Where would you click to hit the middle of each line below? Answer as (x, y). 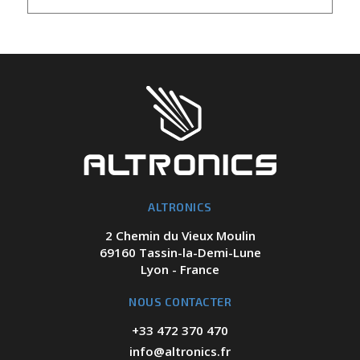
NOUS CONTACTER (180, 301)
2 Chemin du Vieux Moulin (180, 235)
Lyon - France (180, 269)
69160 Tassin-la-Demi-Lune (180, 252)
